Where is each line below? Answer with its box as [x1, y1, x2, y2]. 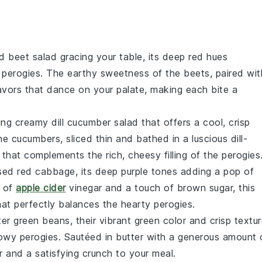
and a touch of [102, 181, 177, 194]
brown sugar [177, 181, 233, 194]
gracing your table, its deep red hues [57, 50, 227, 63]
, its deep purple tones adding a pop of [75, 165, 254, 177]
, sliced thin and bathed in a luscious [60, 132, 231, 144]
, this [233, 181, 255, 194]
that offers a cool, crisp [138, 116, 250, 128]
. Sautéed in [58, 230, 116, 243]
